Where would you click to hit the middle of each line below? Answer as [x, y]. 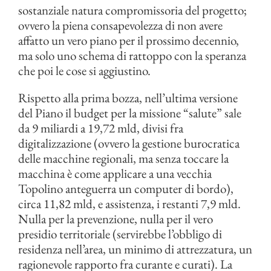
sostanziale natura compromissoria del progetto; [132, 10]
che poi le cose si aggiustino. [84, 71]
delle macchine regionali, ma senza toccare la [123, 158]
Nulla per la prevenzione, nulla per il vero [116, 219]
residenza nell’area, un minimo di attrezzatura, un [135, 249]
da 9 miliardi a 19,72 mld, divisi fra [101, 128]
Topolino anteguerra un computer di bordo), [126, 189]
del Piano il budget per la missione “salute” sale [130, 113]
